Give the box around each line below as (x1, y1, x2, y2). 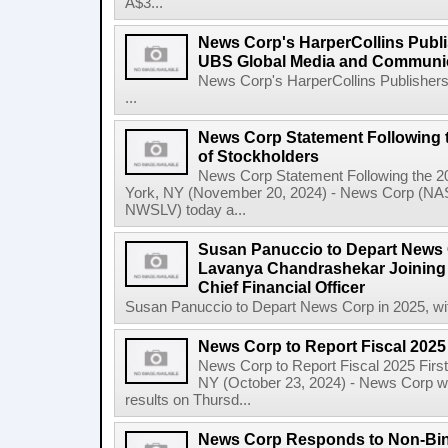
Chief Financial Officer (198, 278, 365, 296)
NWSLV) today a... (125, 202, 246, 218)
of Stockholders (198, 147, 319, 165)
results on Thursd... (125, 392, 251, 408)
